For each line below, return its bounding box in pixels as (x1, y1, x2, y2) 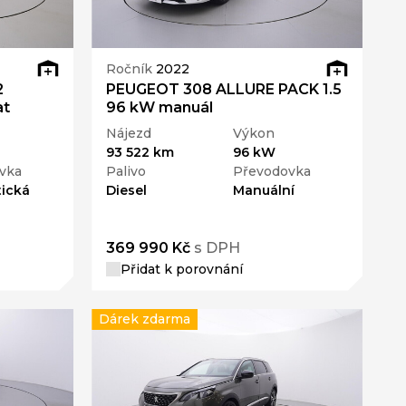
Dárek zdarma (99, 310, 191, 327)
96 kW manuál (106, 98, 214, 116)
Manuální (232, 181, 295, 198)
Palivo (106, 162, 147, 179)
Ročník (106, 61, 157, 78)
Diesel (106, 181, 148, 198)
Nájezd (106, 124, 152, 141)
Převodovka (232, 162, 311, 179)
